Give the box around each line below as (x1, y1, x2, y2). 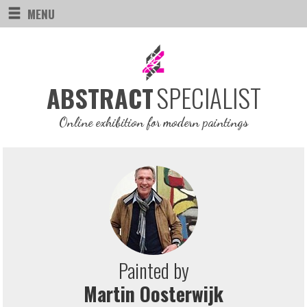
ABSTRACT (46, 79, 153, 116)
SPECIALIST (156, 79, 261, 117)
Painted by (118, 256, 189, 285)
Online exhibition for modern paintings (59, 114, 248, 130)
